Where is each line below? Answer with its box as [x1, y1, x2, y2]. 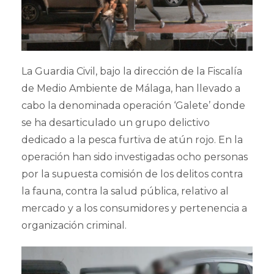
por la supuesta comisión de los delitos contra [21, 168, 243, 180]
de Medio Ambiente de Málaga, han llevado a [21, 82, 240, 94]
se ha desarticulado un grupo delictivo [21, 116, 210, 128]
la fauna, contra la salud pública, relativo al [21, 185, 229, 197]
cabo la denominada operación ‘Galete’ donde [21, 99, 245, 111]
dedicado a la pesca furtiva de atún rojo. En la [21, 133, 243, 146]
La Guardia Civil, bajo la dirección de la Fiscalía [21, 65, 242, 77]
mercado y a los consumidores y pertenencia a [21, 202, 247, 214]
